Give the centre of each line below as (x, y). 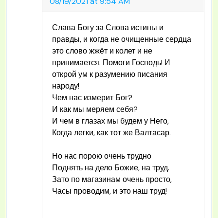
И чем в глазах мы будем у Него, (110, 121)
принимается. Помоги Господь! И (111, 63)
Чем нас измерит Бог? (92, 98)
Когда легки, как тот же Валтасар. (111, 133)
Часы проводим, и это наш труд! (109, 191)
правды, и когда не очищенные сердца (121, 39)
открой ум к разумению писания (109, 74)
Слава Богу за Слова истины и (108, 28)
